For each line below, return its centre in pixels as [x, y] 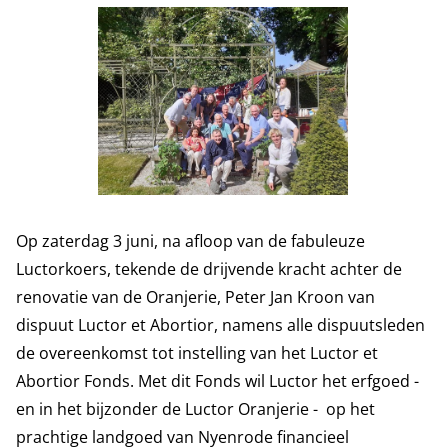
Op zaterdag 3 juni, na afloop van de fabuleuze [190, 241]
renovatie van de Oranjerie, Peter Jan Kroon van [195, 297]
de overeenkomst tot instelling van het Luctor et [197, 353]
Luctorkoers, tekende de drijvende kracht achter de [209, 269]
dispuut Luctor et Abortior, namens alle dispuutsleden [220, 325]
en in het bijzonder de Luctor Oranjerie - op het [195, 409]
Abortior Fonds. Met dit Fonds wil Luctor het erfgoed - [217, 381]
